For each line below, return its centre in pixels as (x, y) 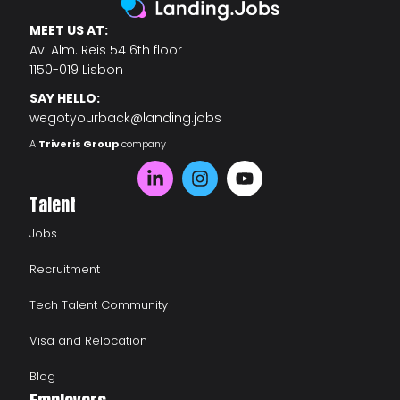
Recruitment (65, 270)
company (143, 144)
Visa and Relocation (89, 341)
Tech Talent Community (99, 305)
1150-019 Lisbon (77, 70)
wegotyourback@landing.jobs (126, 118)
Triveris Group (79, 144)
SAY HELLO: (65, 99)
